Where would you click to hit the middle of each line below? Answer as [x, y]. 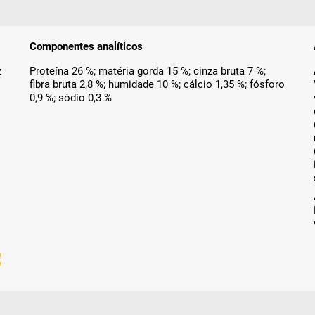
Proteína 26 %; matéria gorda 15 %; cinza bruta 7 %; [148, 71]
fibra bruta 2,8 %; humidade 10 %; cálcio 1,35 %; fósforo [157, 84]
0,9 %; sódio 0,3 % [71, 97]
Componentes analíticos [86, 46]
